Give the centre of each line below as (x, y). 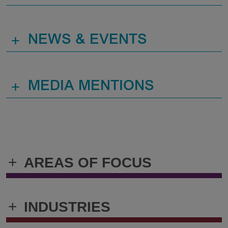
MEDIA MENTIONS (91, 87)
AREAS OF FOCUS (88, 162)
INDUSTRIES (67, 207)
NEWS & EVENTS (88, 40)
